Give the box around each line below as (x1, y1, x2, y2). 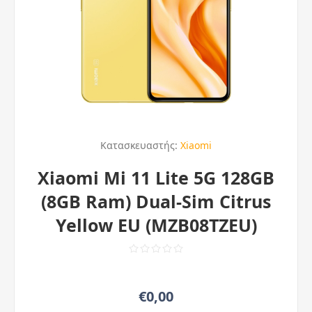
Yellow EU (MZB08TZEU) (55, 213, 257, 237)
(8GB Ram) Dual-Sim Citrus (41, 189, 271, 213)
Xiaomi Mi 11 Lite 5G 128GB (38, 166, 274, 189)
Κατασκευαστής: (100, 139, 178, 152)
